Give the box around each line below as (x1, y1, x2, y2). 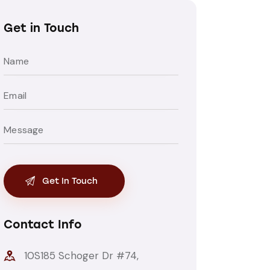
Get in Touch (4, 21, 80, 36)
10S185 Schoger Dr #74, (24, 248, 139, 262)
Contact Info (4, 217, 83, 231)
